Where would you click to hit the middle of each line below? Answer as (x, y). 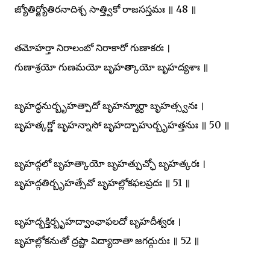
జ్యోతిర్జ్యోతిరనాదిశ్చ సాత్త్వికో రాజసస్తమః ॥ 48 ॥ (105, 9)
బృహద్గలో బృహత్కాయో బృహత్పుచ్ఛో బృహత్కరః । (110, 163)
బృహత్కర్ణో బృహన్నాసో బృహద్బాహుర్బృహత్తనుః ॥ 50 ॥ (122, 124)
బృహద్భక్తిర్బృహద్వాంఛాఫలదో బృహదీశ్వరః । (98, 221)
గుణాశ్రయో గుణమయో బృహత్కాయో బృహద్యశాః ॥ (111, 67)
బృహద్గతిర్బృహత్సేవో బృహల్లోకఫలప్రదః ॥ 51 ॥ (102, 182)
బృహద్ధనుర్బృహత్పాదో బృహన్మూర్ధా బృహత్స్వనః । (109, 105)
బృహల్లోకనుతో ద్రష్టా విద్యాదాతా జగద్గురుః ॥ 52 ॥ (107, 240)
